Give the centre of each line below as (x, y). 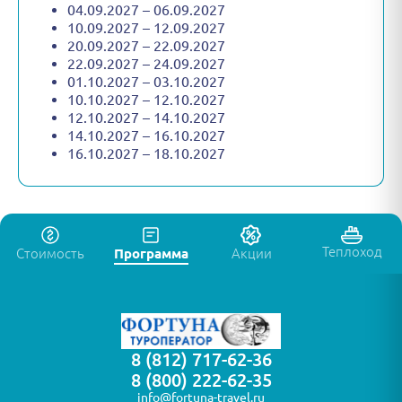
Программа (151, 254)
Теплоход (352, 252)
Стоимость (50, 254)
